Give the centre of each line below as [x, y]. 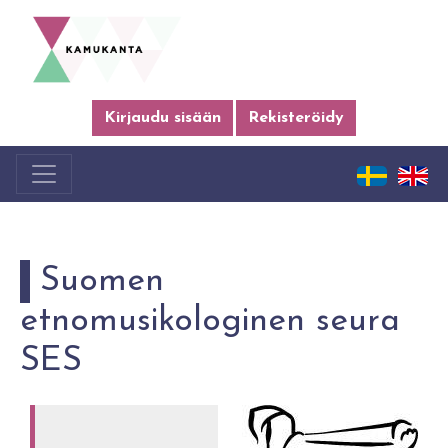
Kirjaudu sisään [162, 118]
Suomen [102, 281]
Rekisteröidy [296, 118]
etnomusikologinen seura [210, 321]
